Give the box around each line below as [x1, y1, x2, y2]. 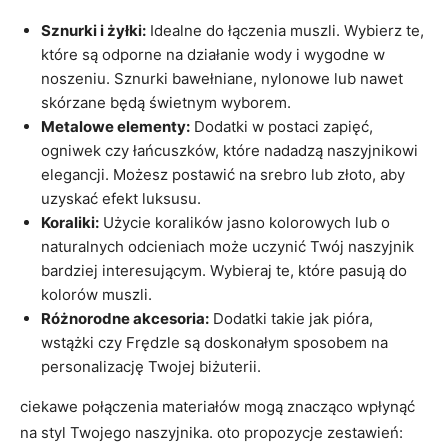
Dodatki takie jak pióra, [209, 309, 373, 329]
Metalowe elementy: [41, 117, 190, 137]
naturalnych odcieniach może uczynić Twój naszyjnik [41, 237, 414, 257]
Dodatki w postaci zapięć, [190, 117, 373, 137]
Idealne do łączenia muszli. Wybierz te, [146, 21, 424, 41]
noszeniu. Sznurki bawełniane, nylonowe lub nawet [41, 69, 403, 89]
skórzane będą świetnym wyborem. [41, 93, 291, 113]
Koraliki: [41, 213, 99, 233]
